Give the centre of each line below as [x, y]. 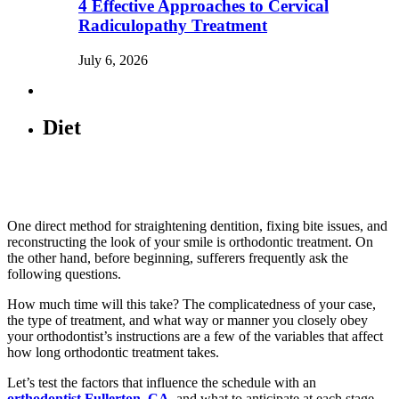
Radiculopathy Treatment [173, 25]
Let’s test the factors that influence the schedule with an [162, 383]
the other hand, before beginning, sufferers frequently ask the [178, 258]
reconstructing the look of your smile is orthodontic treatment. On [190, 242]
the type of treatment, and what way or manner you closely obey [187, 321]
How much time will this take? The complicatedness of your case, [191, 305]
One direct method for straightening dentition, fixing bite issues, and [197, 226]
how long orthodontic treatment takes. [113, 353]
